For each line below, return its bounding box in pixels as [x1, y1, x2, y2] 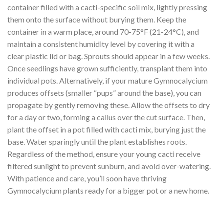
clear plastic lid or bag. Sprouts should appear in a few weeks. [7, 51, 210, 61]
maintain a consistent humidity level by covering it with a [7, 39, 195, 48]
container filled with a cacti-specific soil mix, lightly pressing [7, 2, 207, 12]
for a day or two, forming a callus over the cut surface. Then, [7, 112, 205, 122]
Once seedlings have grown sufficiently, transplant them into [7, 63, 207, 73]
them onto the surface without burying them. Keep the [7, 14, 186, 24]
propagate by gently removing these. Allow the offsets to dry [7, 100, 210, 109]
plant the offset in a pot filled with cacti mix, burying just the [7, 124, 206, 134]
